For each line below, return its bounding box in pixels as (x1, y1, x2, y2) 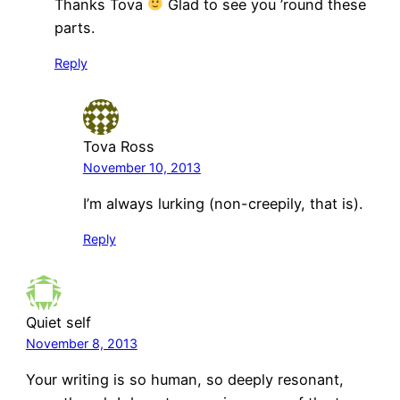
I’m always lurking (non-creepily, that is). (82, 195, 362, 212)
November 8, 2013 (25, 336, 137, 352)
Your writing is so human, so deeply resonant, (25, 371, 344, 389)
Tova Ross (82, 137, 154, 155)
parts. (54, 18, 95, 37)
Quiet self (25, 313, 91, 332)
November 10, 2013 (82, 159, 201, 175)
